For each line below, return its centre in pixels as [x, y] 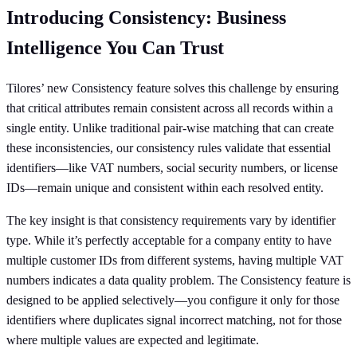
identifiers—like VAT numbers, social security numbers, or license [172, 168]
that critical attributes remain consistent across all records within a [170, 108]
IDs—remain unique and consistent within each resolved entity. [165, 188]
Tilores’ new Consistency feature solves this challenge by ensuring [173, 88]
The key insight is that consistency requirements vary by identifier [171, 221]
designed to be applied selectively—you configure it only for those [173, 300]
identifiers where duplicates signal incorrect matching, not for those [174, 320]
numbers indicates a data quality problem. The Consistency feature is [178, 280]
